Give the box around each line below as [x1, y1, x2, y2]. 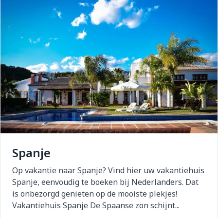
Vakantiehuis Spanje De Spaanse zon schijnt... [12, 200, 180, 211]
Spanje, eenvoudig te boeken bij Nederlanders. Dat [12, 176, 199, 187]
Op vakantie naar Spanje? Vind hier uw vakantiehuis [12, 164, 204, 176]
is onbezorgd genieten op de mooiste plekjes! [12, 188, 177, 199]
